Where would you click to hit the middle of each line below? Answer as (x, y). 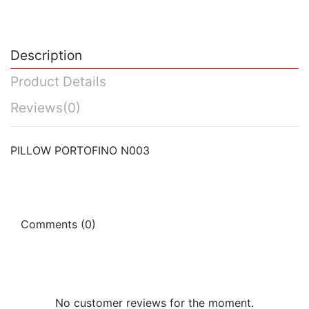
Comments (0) (58, 225)
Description (46, 55)
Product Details (58, 82)
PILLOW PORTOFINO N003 (80, 151)
